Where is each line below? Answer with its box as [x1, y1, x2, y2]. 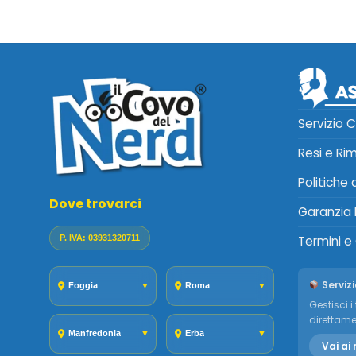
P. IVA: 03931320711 [60, 232, 140, 242]
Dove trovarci [49, 194, 141, 213]
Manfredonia [68, 328, 121, 339]
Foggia [68, 281, 98, 291]
